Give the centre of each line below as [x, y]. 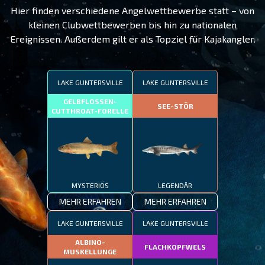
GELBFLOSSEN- [90, 101]
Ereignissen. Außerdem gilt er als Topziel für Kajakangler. [132, 39]
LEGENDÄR [175, 185]
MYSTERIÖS [90, 185]
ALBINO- [90, 242]
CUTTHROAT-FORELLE [90, 111]
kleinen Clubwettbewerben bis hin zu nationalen [132, 25]
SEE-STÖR [175, 106]
